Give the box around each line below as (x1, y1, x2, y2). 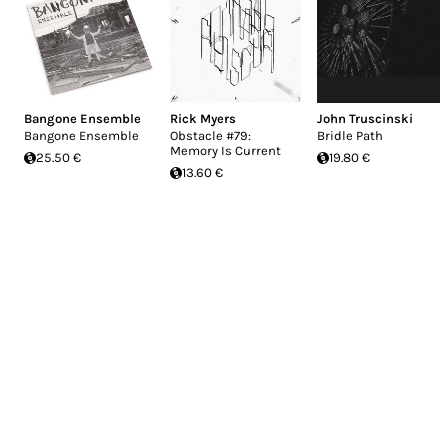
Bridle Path (316, 128, 383, 144)
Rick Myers (170, 111, 237, 127)
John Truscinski (316, 111, 413, 127)
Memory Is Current (170, 143, 282, 159)
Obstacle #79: (170, 128, 252, 144)
